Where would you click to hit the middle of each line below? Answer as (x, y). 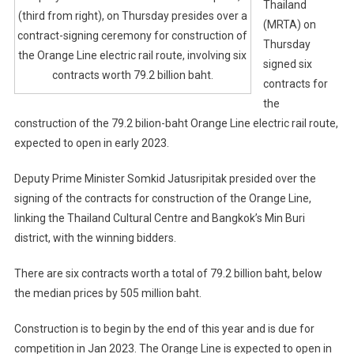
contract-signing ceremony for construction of (133, 35)
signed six (287, 64)
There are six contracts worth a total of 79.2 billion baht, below (168, 273)
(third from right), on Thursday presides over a (132, 15)
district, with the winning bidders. (95, 237)
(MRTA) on (289, 24)
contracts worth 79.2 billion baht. (132, 75)
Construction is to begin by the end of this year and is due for (164, 328)
